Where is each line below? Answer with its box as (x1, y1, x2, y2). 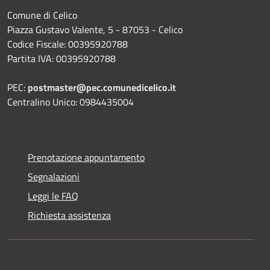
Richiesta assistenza (28, 207, 111, 222)
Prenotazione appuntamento (28, 149, 145, 165)
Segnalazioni (28, 169, 80, 184)
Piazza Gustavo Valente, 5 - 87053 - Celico (7, 22, 183, 37)
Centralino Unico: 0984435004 (7, 94, 134, 109)
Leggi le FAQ (28, 188, 78, 203)
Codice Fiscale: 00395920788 (7, 36, 128, 51)
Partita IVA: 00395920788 (7, 51, 116, 66)
